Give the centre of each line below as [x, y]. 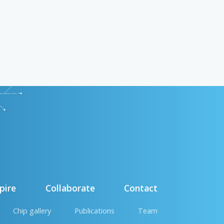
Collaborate [70, 188]
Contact [141, 188]
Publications [94, 211]
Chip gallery [32, 211]
